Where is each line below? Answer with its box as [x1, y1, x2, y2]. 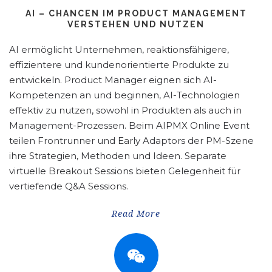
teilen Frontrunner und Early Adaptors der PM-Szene [9, 135, 254, 147]
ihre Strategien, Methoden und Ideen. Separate [9, 150, 226, 162]
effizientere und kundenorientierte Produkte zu [9, 59, 229, 71]
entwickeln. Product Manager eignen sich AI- [9, 74, 217, 86]
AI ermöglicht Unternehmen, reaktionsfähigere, [9, 44, 229, 56]
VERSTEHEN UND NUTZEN [67, 19, 205, 30]
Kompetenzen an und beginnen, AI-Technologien [9, 89, 240, 101]
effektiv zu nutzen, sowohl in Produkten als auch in [9, 104, 242, 117]
